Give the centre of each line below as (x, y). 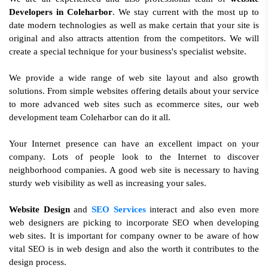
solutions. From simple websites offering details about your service (134, 91)
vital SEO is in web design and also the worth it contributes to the (134, 249)
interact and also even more (202, 209)
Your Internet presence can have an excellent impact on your (134, 144)
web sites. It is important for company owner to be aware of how (134, 236)
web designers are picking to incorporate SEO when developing (134, 223)
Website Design (39, 209)
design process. (38, 262)
